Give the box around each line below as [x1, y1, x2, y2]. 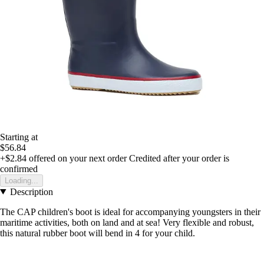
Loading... [5, 176, 38, 185]
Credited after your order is [129, 153, 229, 163]
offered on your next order [27, 153, 127, 163]
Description [9, 186, 53, 197]
